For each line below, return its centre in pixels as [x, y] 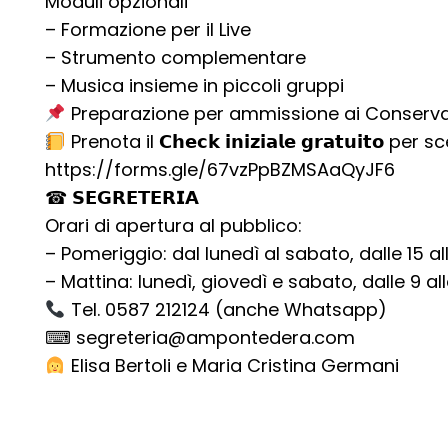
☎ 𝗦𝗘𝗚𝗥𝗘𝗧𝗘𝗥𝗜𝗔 [122, 197]
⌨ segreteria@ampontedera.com [200, 337]
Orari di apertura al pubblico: [173, 225]
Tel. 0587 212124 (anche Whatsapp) [226, 309]
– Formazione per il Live [148, 29]
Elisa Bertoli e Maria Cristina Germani [232, 365]
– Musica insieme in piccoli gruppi [194, 85]
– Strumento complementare [175, 57]
